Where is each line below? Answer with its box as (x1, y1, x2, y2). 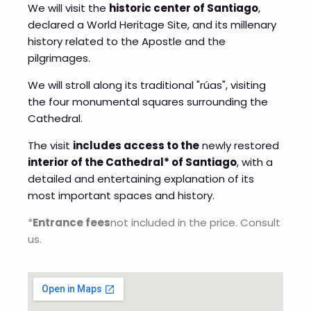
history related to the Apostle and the (28, 34, 226, 49)
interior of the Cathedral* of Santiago (28, 155, 237, 170)
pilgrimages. (28, 51, 90, 66)
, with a (237, 155, 273, 170)
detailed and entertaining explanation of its (28, 171, 254, 187)
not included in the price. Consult (110, 215, 280, 230)
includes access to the (73, 138, 199, 153)
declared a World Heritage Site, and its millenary (28, 17, 276, 33)
